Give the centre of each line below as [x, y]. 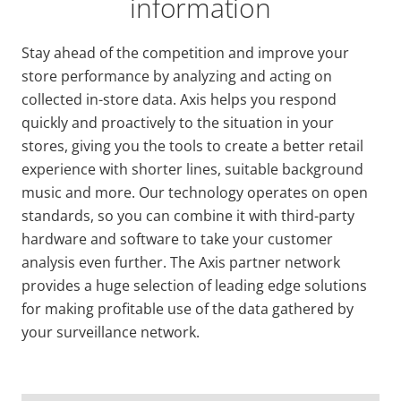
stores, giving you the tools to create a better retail [192, 146]
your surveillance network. [112, 332]
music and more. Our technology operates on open [195, 192]
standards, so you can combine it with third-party [188, 216]
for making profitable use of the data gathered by [188, 309]
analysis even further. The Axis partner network [181, 262]
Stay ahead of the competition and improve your [185, 53]
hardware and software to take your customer [177, 239]
